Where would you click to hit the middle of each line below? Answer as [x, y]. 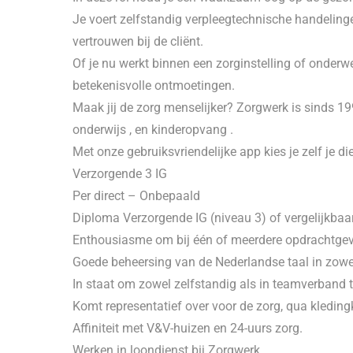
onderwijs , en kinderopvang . [153, 130]
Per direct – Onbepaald [136, 196]
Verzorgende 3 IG [120, 174]
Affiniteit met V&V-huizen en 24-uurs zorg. [188, 328]
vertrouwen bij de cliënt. [138, 41]
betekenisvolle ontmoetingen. [154, 85]
